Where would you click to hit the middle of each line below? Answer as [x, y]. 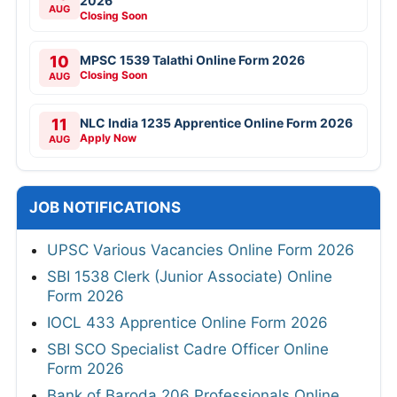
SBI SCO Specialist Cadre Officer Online [188, 349]
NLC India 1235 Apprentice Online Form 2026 [216, 122]
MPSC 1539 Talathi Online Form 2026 [192, 59]
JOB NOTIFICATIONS [105, 207]
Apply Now [108, 137]
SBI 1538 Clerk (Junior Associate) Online [190, 276]
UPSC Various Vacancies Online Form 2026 [201, 249]
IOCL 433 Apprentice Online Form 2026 [187, 322]
